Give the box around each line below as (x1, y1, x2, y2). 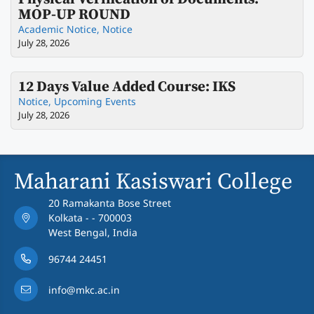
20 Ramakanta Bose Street (48, 196, 171, 210)
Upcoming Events (54, 95, 136, 109)
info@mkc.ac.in (48, 282, 120, 296)
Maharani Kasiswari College (14, 168, 292, 197)
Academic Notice (18, 22, 97, 36)
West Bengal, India (48, 226, 137, 240)
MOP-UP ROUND (18, 6, 130, 25)
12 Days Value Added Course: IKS (18, 78, 235, 97)
